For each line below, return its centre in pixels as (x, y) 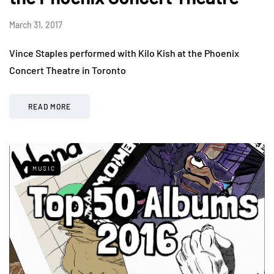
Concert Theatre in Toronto (68, 70)
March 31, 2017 (36, 24)
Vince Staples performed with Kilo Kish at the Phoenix (124, 53)
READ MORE (50, 106)
